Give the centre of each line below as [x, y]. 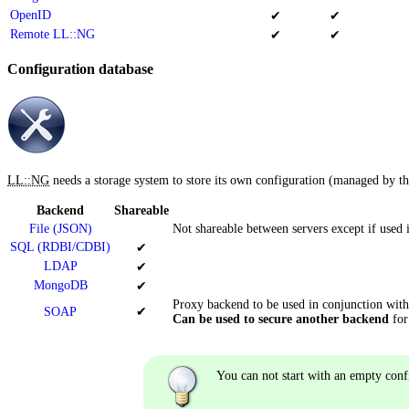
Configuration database [80, 69]
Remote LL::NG [52, 34]
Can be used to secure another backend [281, 320]
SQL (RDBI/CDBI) [60, 247]
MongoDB [60, 286]
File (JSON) [60, 229]
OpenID [31, 15]
